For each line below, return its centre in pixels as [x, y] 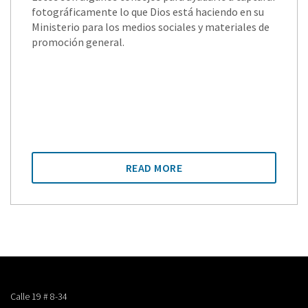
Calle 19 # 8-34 [39, 297]
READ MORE [154, 168]
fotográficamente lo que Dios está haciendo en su [148, 12]
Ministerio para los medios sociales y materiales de [151, 27]
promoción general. [78, 42]
